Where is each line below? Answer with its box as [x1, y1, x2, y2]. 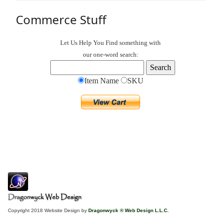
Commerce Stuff [16, 11, 107, 28]
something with [118, 39, 161, 47]
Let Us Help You [60, 39, 106, 47]
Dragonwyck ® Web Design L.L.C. [88, 208, 169, 214]
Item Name [84, 76, 121, 85]
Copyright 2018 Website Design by [8, 208, 88, 214]
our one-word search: [82, 51, 139, 59]
